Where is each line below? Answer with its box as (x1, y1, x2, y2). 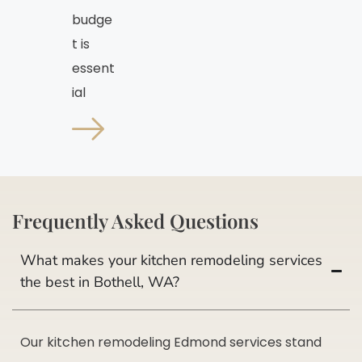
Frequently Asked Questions (12, 207, 259, 234)
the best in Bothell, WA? (20, 271, 179, 292)
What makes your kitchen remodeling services (20, 250, 322, 270)
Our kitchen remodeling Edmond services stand (20, 332, 322, 351)
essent (72, 58, 116, 78)
